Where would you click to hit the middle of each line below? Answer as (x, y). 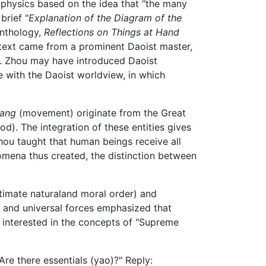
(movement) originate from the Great (101, 113)
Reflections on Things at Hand (112, 32)
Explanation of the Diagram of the (105, 18)
